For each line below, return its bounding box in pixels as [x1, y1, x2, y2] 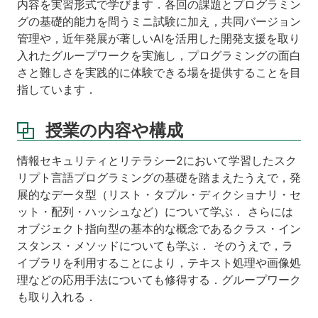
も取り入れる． [17, 290, 97, 305]
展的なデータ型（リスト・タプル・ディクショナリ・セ [17, 187, 301, 202]
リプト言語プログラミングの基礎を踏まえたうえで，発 [17, 170, 301, 185]
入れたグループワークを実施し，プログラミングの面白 [17, 48, 301, 63]
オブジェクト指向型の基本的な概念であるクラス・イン [17, 221, 301, 236]
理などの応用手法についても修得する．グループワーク [17, 273, 301, 287]
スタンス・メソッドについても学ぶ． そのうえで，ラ [17, 238, 293, 253]
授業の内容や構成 [45, 120, 183, 141]
